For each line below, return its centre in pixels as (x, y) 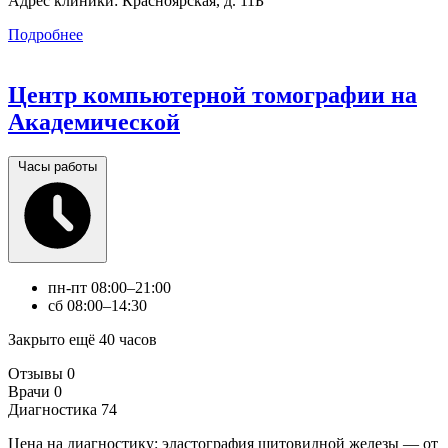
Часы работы (57, 166)
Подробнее (45, 34)
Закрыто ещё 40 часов (82, 339)
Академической (94, 121)
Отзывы (35, 373)
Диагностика (52, 409)
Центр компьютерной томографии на (212, 94)
